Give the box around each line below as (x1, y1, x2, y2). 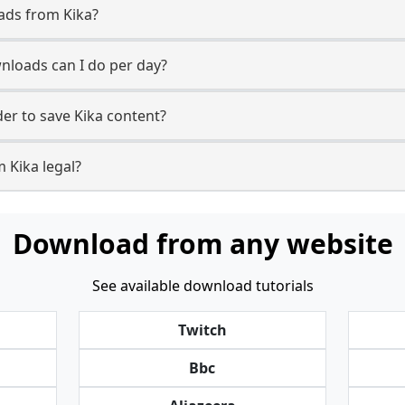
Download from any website (12, 225, 393, 262)
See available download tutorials (91, 276, 314, 296)
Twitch (177, 320, 227, 340)
